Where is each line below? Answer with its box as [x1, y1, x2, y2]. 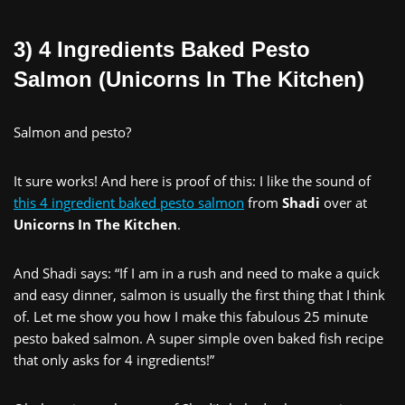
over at [320, 193, 367, 212]
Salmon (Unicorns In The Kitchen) [14, 66, 364, 91]
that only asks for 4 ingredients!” [14, 350, 218, 369]
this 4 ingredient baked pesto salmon [14, 193, 244, 212]
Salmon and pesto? [14, 122, 131, 141]
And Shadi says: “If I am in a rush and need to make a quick [14, 263, 380, 282]
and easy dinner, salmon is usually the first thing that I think [14, 285, 385, 304]
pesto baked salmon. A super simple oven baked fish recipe [14, 328, 383, 347]
